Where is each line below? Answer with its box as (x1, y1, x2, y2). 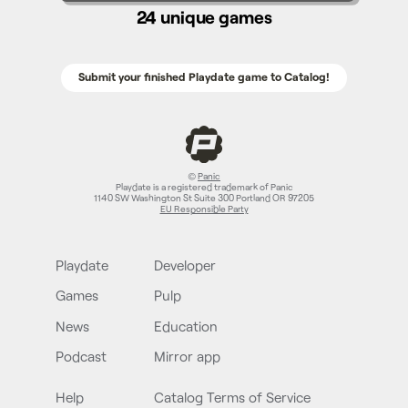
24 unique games (136, 5, 272, 28)
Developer (154, 257, 216, 274)
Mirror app (154, 348, 220, 364)
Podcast (56, 348, 107, 364)
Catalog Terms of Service (154, 389, 311, 406)
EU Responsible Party (159, 203, 249, 215)
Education (154, 317, 218, 334)
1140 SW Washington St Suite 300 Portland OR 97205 (94, 192, 314, 204)
